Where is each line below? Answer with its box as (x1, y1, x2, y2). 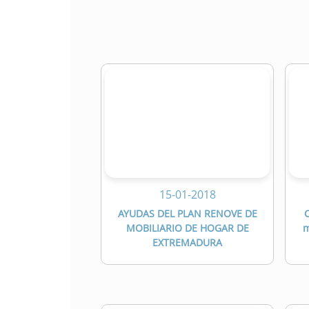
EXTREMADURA (152, 236, 222, 250)
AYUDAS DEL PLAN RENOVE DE (117, 207, 257, 221)
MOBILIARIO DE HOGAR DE (126, 221, 249, 235)
